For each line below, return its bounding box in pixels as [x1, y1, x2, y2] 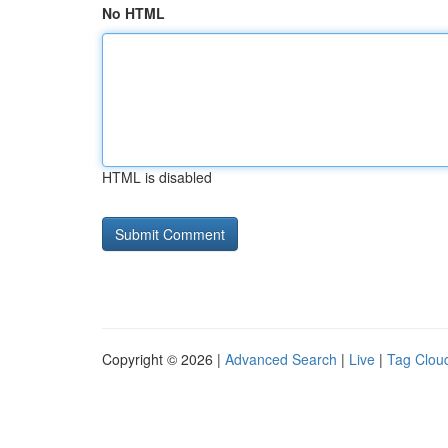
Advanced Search [225, 349, 337, 369]
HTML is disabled [102, 167, 212, 187]
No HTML [102, 3, 165, 23]
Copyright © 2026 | [102, 349, 225, 369]
